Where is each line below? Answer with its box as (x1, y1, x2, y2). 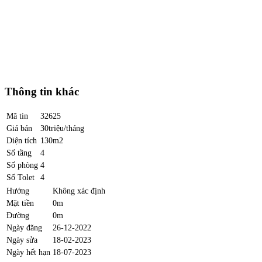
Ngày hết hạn (6, 247, 50, 257)
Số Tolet (6, 172, 35, 182)
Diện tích (6, 135, 37, 145)
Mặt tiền (6, 198, 34, 208)
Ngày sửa (6, 235, 37, 244)
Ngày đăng (6, 222, 42, 232)
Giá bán (6, 123, 32, 133)
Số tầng (6, 147, 32, 157)
